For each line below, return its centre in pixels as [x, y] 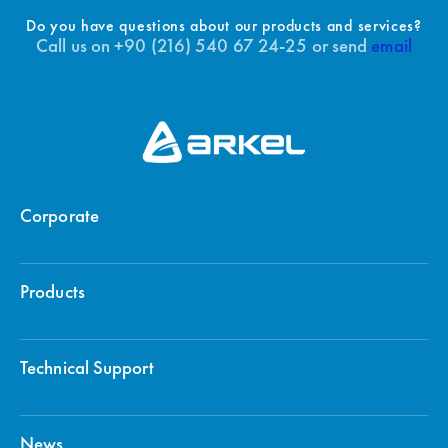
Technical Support [87, 369]
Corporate [59, 217]
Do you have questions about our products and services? [224, 27]
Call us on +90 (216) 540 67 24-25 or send [204, 47]
